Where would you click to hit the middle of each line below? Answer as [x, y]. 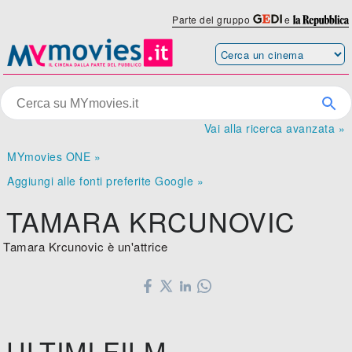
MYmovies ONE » [54, 157]
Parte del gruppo [213, 19]
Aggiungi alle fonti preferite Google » [106, 181]
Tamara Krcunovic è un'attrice [86, 247]
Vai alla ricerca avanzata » [274, 128]
